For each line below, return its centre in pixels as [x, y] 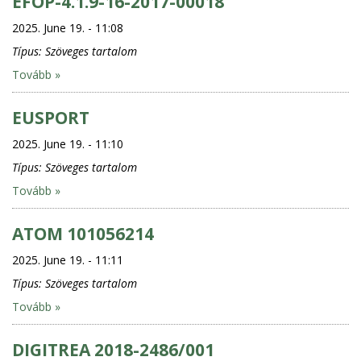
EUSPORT [51, 117]
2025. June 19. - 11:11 [68, 259]
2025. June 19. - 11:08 [68, 27]
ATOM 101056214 [83, 233]
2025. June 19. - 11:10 [68, 143]
